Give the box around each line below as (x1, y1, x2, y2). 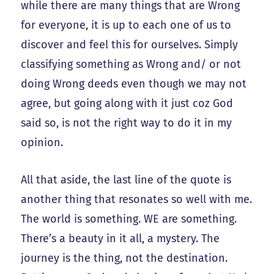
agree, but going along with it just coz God (21, 96, 234, 110)
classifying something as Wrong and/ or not (21, 57, 242, 71)
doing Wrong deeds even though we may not (21, 76, 247, 91)
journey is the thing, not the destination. (21, 251, 228, 265)
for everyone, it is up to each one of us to (21, 18, 232, 32)
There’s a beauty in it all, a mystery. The (21, 231, 220, 245)
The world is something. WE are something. (21, 212, 237, 226)
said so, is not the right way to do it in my (21, 116, 232, 130)
